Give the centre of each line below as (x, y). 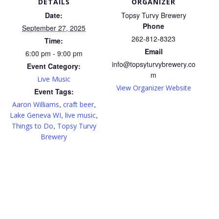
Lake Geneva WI (35, 115)
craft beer (78, 105)
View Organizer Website (153, 88)
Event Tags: (54, 92)
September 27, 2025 (54, 28)
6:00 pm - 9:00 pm (54, 54)
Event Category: (54, 66)
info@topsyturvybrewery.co (153, 64)
